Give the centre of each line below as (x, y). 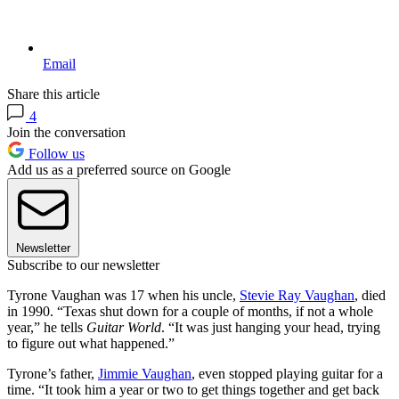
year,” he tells (47, 327)
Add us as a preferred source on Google (119, 169)
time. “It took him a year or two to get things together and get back (193, 389)
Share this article (53, 94)
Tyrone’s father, (53, 373)
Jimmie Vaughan (145, 373)
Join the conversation (66, 132)
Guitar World (124, 327)
